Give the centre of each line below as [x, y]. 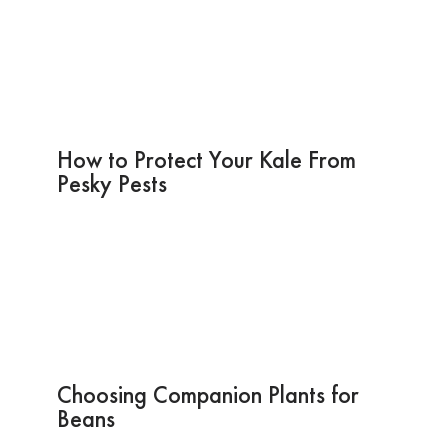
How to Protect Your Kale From [206, 159]
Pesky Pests [111, 183]
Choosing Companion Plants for [207, 394]
